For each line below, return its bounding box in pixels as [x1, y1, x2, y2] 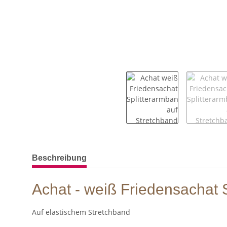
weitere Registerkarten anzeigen [31, 147, 141, 158]
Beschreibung [32, 153, 87, 162]
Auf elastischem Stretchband [32, 207, 130, 217]
